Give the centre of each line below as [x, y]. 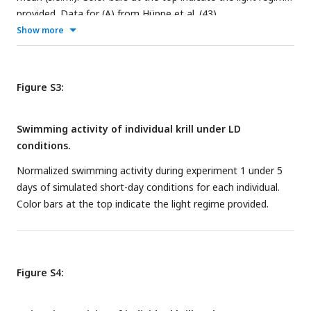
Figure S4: [40, 272]
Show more [40, 30]
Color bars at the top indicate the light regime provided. [143, 203]
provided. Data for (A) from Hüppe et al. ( [109, 13]
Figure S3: [40, 87]
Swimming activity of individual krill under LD [129, 128]
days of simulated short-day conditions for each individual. [148, 187]
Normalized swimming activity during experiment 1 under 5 [150, 170]
